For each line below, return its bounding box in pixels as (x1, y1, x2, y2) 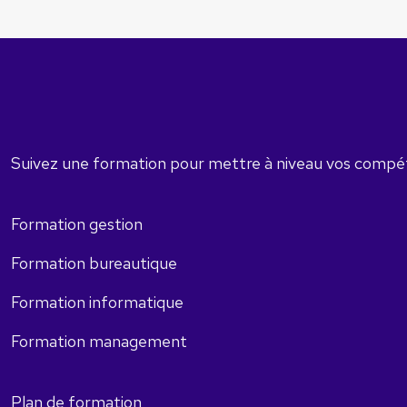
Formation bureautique (11, 253, 177, 273)
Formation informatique (11, 292, 184, 313)
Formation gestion (11, 213, 143, 234)
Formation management (11, 331, 187, 352)
